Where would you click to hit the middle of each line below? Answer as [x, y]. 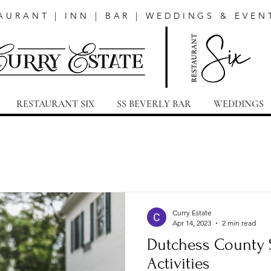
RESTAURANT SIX [55, 104]
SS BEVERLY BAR [154, 104]
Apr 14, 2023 [192, 223]
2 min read [239, 223]
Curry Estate [192, 213]
